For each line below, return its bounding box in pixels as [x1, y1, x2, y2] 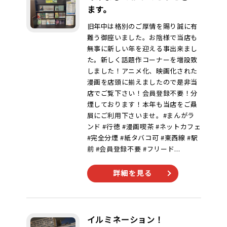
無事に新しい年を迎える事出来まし [87, 44, 198, 53]
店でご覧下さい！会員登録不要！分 [87, 88, 198, 98]
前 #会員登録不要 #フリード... [87, 144, 180, 154]
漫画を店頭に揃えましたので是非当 [87, 77, 198, 87]
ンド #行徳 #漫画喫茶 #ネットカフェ [87, 122, 201, 131]
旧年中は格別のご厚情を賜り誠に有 [87, 21, 198, 31]
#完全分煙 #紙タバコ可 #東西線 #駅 [87, 133, 198, 142]
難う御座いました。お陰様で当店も [87, 32, 198, 42]
